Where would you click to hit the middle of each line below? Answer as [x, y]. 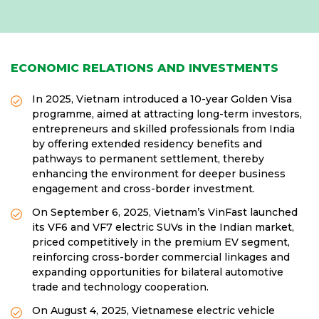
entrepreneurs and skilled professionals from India [163, 129]
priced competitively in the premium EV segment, [161, 242]
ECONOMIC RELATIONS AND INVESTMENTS [145, 68]
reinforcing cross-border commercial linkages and [161, 257]
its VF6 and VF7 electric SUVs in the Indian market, [163, 227]
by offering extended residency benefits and [147, 144]
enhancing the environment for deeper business [159, 174]
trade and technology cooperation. [120, 287]
